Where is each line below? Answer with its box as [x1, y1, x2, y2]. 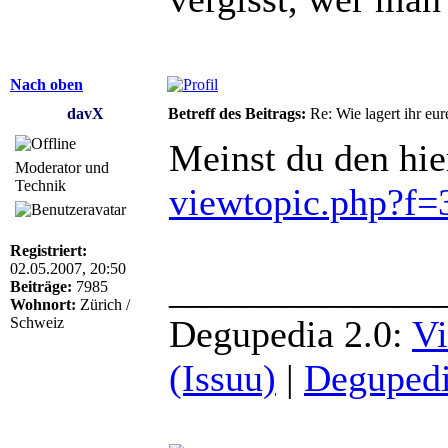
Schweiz [10, 313, 64, 331]
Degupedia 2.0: [169, 312, 412, 355]
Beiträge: [10, 277, 72, 295]
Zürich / [76, 295, 130, 313]
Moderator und [15, 158, 109, 176]
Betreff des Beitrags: [168, 104, 306, 122]
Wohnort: [10, 295, 76, 313]
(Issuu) [169, 356, 276, 399]
